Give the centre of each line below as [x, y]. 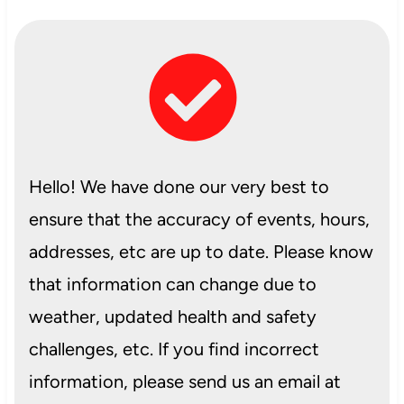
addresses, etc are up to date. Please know [201, 251]
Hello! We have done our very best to [179, 186]
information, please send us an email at [184, 381]
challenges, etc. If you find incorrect [174, 349]
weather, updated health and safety [172, 316]
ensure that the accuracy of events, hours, [199, 219]
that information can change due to [172, 284]
